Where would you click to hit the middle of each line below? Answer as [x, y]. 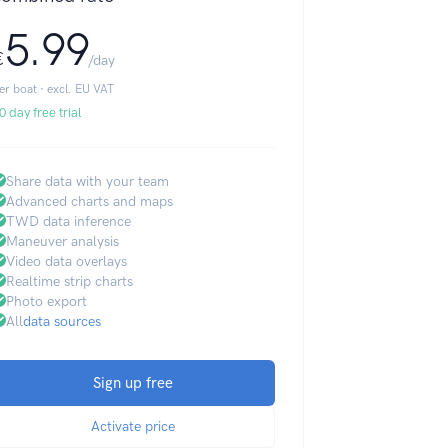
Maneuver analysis [62, 241]
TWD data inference [68, 221]
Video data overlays [66, 261]
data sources [61, 321]
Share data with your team [87, 181]
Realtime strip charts [69, 281]
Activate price [133, 426]
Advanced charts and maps [89, 201]
